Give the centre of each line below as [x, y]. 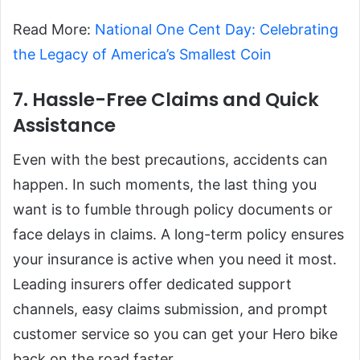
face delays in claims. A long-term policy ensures [178, 235]
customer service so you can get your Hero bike [175, 334]
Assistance [64, 125]
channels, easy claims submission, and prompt [170, 309]
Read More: [54, 29]
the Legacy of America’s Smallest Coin [142, 54]
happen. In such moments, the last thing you [165, 185]
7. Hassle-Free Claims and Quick [166, 99]
